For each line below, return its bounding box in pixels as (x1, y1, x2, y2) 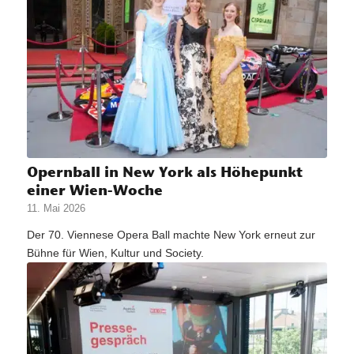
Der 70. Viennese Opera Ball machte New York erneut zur (26, 228, 315, 242)
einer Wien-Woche (26, 181, 163, 200)
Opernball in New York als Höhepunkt (26, 163, 303, 182)
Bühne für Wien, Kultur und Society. (26, 247, 204, 260)
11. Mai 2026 (26, 203, 85, 215)
